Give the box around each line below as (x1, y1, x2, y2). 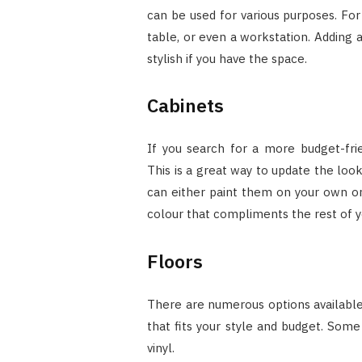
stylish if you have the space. (146, 50, 307, 66)
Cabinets (146, 93, 224, 118)
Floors (146, 248, 203, 273)
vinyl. (146, 339, 175, 356)
